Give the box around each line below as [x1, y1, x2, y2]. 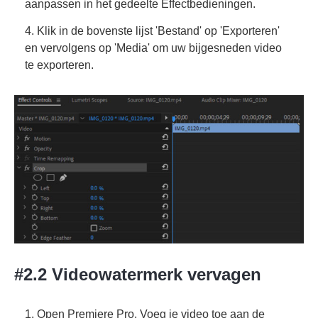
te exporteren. [25, 59, 94, 72]
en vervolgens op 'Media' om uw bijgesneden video [25, 42, 282, 55]
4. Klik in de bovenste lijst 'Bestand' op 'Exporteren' [25, 25, 280, 38]
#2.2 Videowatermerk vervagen [14, 264, 261, 284]
